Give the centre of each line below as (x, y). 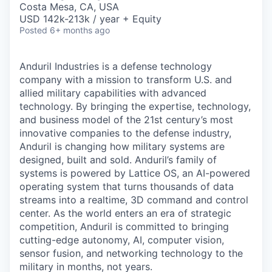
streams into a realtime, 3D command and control (134, 199)
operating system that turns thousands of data (127, 186)
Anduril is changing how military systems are (122, 146)
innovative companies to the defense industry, (125, 133)
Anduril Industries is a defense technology (116, 66)
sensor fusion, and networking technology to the (131, 253)
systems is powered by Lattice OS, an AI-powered (135, 173)
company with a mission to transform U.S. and (126, 79)
